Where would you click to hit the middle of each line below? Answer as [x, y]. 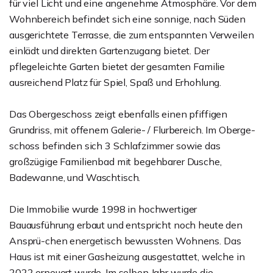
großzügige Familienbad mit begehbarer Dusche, [115, 161]
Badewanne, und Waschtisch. [75, 177]
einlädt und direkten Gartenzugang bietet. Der [109, 51]
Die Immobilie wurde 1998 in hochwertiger [103, 209]
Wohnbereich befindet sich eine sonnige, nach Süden [127, 19]
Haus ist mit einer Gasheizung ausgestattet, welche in [127, 257]
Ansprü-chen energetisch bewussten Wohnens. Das [125, 241]
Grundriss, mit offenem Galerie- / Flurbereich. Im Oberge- [132, 130]
